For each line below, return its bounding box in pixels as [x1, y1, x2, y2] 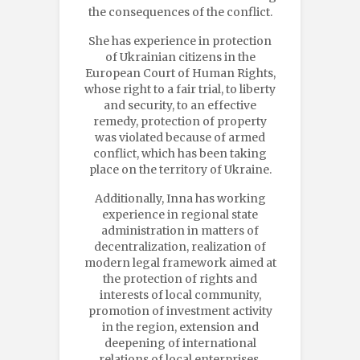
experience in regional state [102, 207, 258, 222]
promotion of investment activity [88, 303, 272, 318]
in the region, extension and [101, 319, 259, 334]
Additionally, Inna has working [94, 190, 266, 206]
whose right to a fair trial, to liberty [84, 81, 276, 96]
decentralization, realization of [94, 239, 266, 254]
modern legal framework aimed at [84, 255, 276, 270]
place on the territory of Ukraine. [88, 162, 272, 177]
